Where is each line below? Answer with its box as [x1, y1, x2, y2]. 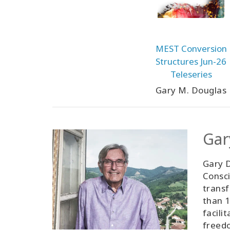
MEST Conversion [155, 43, 227, 54]
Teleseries [170, 68, 212, 80]
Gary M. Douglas [155, 84, 227, 96]
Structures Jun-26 [156, 55, 226, 67]
